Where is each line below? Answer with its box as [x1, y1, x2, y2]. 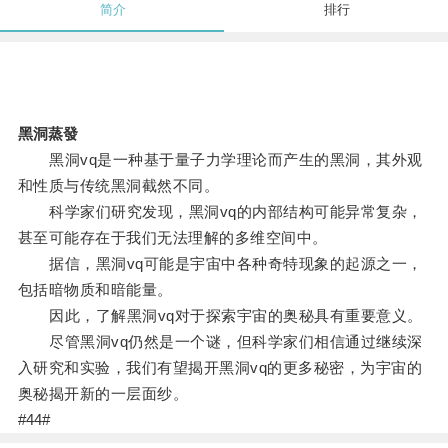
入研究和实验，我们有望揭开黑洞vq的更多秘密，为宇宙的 [17, 359, 423, 377]
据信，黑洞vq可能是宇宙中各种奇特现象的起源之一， [17, 255, 423, 273]
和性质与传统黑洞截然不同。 [17, 177, 220, 195]
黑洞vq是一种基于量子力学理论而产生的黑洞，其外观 [17, 151, 423, 169]
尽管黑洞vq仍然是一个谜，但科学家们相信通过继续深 [17, 333, 423, 351]
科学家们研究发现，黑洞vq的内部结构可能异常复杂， [17, 203, 423, 221]
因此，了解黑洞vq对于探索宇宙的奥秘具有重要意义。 [17, 307, 423, 325]
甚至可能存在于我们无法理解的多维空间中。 [17, 229, 328, 247]
